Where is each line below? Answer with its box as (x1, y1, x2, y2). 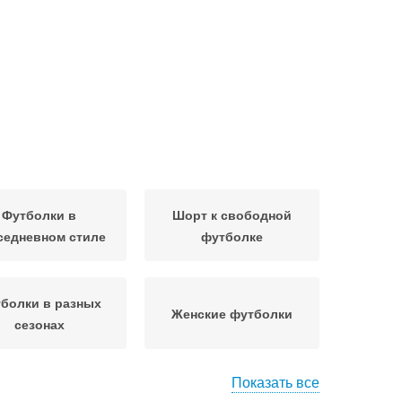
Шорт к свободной (172, 205, 292, 223)
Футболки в (2, 205, 76, 223)
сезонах (13, 315, 65, 333)
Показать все (232, 371, 319, 392)
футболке (201, 227, 263, 245)
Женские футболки (171, 304, 293, 322)
